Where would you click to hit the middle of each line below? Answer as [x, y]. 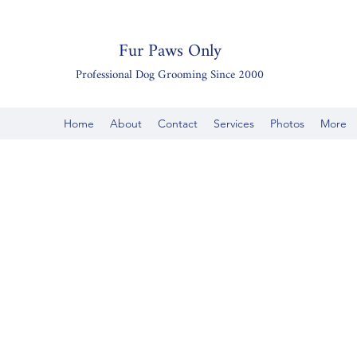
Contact [178, 124]
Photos [287, 124]
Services [234, 124]
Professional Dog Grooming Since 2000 [170, 75]
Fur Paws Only [170, 51]
